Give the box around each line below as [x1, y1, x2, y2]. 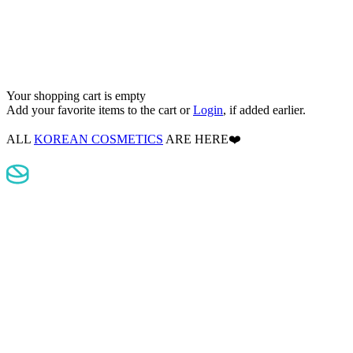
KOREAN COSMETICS [34, 132, 163, 146]
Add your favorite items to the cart [6, 102, 180, 117]
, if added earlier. [223, 102, 306, 117]
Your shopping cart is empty [6, 88, 146, 102]
